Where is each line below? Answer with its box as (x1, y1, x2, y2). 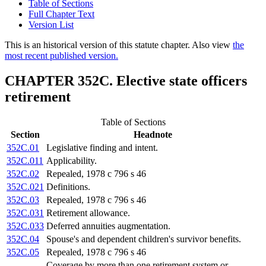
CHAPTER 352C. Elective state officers (5, 73, 247, 89)
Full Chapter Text (28, 9, 94, 20)
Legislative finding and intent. (46, 142, 158, 153)
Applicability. (46, 156, 97, 166)
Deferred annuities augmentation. (46, 221, 170, 232)
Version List (28, 20, 74, 30)
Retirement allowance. (46, 208, 130, 218)
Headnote (134, 129, 172, 140)
